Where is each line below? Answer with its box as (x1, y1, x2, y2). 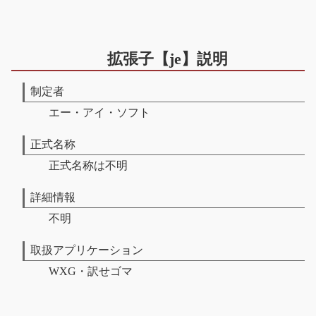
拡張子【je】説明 (107, 49, 228, 68)
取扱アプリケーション (30, 243, 143, 256)
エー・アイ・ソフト (48, 106, 150, 119)
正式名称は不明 (48, 159, 128, 171)
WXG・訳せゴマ (48, 265, 133, 277)
